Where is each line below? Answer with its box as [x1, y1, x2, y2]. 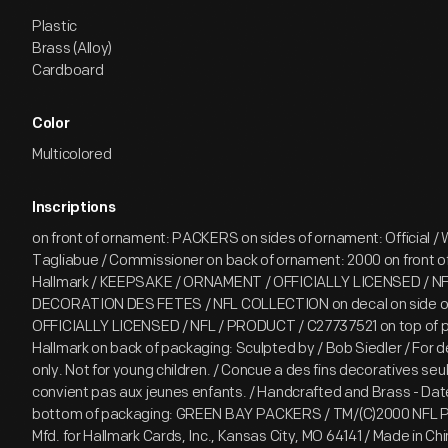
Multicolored [32, 145, 112, 164]
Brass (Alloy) [32, 39, 113, 58]
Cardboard [32, 61, 104, 80]
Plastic [32, 17, 77, 36]
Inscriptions [32, 201, 116, 216]
